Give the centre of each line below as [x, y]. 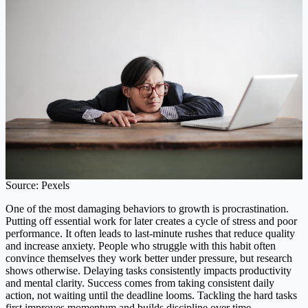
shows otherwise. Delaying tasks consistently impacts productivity [148, 271]
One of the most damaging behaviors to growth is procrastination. [147, 209]
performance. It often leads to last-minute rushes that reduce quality [150, 234]
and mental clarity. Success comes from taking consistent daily [140, 283]
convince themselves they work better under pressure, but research [149, 258]
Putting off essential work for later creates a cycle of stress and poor [151, 221]
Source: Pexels [37, 186]
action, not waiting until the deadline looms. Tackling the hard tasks [151, 296]
